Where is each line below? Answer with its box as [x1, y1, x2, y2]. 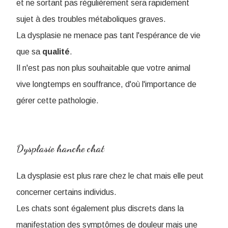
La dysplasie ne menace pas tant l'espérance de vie [16, 31, 201, 40]
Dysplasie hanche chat [16, 142, 104, 155]
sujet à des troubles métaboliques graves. [16, 15, 166, 24]
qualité [42, 47, 70, 56]
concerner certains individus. [16, 188, 117, 197]
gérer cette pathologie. [16, 96, 99, 105]
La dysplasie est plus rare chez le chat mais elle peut [16, 172, 204, 181]
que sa [16, 47, 42, 56]
